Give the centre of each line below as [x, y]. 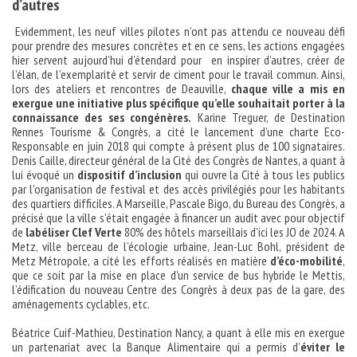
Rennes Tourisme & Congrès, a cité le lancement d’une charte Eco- [178, 132]
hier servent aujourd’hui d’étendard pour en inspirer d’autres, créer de [178, 60]
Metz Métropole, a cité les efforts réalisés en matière [141, 261]
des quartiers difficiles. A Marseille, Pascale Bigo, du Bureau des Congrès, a [178, 204]
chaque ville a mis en [288, 89]
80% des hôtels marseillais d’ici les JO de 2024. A [234, 232]
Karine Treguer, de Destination [269, 118]
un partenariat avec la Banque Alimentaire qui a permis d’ [156, 347]
